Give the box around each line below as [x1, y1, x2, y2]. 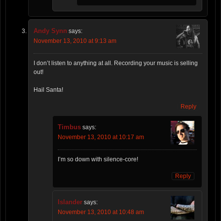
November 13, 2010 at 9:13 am [34, 37, 116, 45]
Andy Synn [34, 27, 67, 35]
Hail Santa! [34, 86, 63, 94]
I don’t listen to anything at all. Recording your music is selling [34, 60, 198, 67]
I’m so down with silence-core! [58, 156, 138, 163]
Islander [58, 198, 82, 206]
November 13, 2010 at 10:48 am [58, 209, 144, 216]
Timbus [58, 123, 81, 131]
